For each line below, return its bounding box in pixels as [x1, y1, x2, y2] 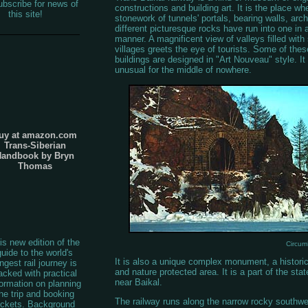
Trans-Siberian [3, 140, 66, 151]
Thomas [17, 161, 52, 172]
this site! [8, 9, 45, 20]
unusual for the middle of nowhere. [114, 65, 252, 76]
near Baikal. [114, 276, 162, 287]
